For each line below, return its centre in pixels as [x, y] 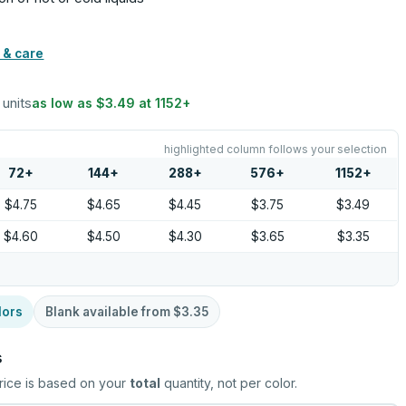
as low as [64, 103]
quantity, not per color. [229, 383]
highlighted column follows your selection [275, 149]
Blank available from [110, 312]
